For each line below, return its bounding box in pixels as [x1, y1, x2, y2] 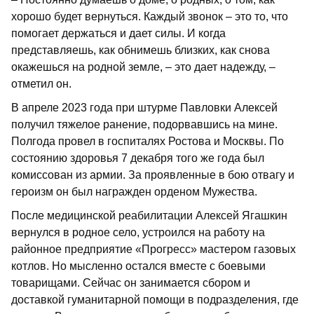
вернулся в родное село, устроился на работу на [11, 226, 265, 239]
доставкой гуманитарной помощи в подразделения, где [11, 294, 299, 306]
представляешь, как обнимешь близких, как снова [11, 44, 270, 57]
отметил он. [11, 78, 71, 90]
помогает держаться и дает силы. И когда [11, 27, 226, 40]
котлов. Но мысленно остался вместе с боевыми [11, 260, 266, 273]
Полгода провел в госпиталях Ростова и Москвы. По [11, 135, 284, 148]
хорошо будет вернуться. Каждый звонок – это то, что [11, 11, 288, 23]
